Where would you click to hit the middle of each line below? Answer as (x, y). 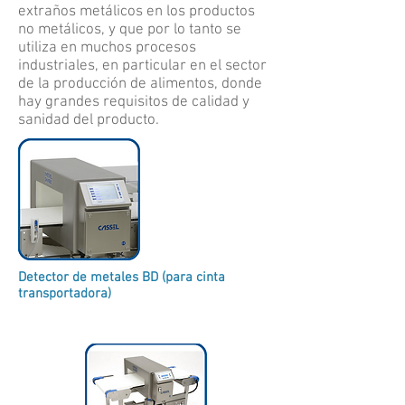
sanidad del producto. (89, 120)
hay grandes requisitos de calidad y (134, 102)
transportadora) (65, 294)
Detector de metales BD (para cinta (122, 278)
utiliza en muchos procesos (107, 48)
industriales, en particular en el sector (142, 66)
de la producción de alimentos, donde (140, 84)
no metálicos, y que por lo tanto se (130, 30)
